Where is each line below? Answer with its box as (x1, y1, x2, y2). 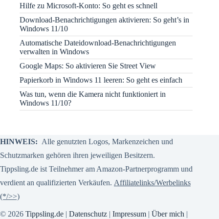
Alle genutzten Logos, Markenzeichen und (40, 137, 173, 146)
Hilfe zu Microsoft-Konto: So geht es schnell (20, 1, 157, 10)
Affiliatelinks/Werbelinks (114, 178, 191, 187)
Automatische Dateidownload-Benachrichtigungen (20, 39, 176, 47)
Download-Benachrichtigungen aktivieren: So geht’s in (20, 16, 189, 24)
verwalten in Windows (20, 47, 89, 56)
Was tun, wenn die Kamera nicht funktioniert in (20, 90, 166, 99)
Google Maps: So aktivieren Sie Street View (20, 62, 156, 70)
